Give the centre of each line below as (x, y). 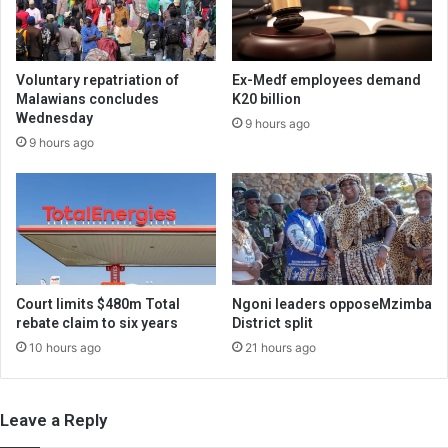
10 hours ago (65, 348)
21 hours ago (280, 348)
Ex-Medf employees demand (326, 79)
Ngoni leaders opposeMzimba (332, 304)
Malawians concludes (87, 98)
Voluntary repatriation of (97, 79)
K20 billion (266, 98)
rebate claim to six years (97, 323)
